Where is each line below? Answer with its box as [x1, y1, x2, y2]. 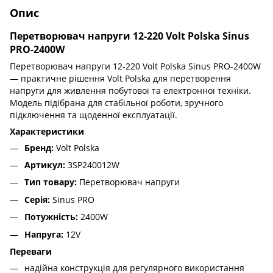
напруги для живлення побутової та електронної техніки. [10, 84, 251, 96]
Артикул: [24, 158, 65, 171]
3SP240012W [65, 158, 119, 171]
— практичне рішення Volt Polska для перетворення [10, 72, 231, 84]
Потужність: [24, 211, 78, 223]
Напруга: [24, 228, 63, 240]
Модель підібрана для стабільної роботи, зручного [10, 96, 223, 108]
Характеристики [10, 125, 84, 137]
